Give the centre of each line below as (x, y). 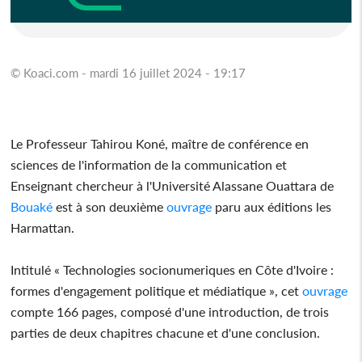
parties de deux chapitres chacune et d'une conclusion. (166, 332)
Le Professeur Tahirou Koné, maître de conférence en (160, 143)
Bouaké (32, 206)
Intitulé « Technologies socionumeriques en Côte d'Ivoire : (173, 269)
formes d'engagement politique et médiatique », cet (155, 290)
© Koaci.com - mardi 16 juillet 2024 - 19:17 (128, 72)
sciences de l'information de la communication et (149, 164)
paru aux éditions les (272, 206)
